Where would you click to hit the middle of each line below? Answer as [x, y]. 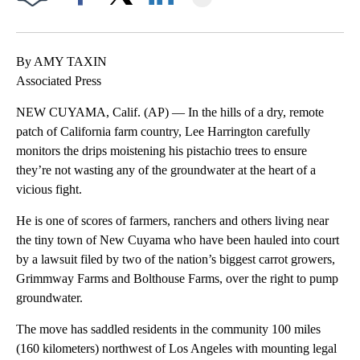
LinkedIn [161, 21]
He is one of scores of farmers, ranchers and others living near [172, 221]
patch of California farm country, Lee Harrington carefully [163, 132]
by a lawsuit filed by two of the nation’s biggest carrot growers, [176, 260]
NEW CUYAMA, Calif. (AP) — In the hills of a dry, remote [170, 112]
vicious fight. [49, 190]
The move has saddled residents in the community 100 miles [168, 329]
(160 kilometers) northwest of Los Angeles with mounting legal [176, 349]
